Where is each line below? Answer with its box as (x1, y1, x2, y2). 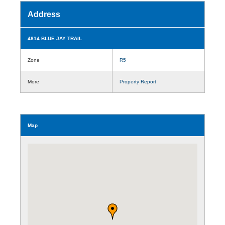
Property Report (120, 78, 156, 84)
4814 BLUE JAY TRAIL (28, 35, 82, 41)
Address (28, 10, 60, 19)
